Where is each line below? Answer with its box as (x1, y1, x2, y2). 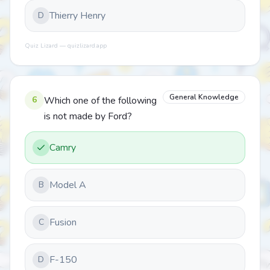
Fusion (49, 216, 77, 229)
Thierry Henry (49, 9, 105, 22)
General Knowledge (169, 92, 239, 102)
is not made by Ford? (44, 110, 132, 123)
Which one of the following (44, 94, 157, 107)
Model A (49, 178, 86, 192)
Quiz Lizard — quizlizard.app (25, 42, 107, 50)
